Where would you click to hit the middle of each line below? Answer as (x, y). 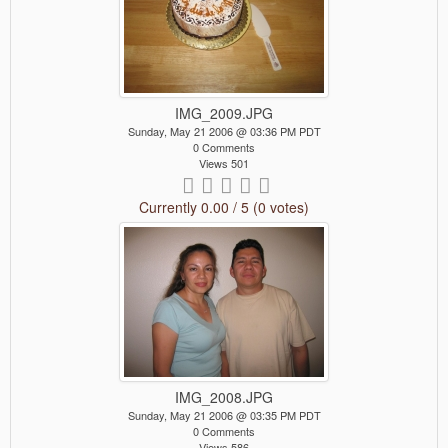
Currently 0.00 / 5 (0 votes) (224, 207)
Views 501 (224, 163)
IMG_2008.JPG (224, 397)
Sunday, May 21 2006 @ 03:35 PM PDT (224, 415)
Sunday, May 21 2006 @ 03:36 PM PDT (224, 131)
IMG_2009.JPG (224, 113)
